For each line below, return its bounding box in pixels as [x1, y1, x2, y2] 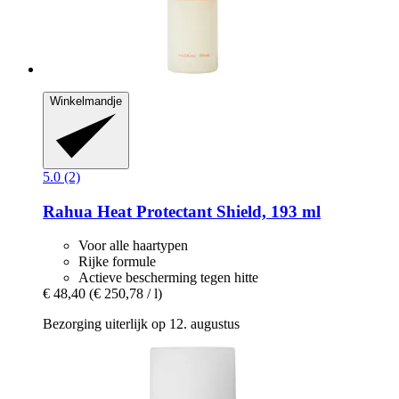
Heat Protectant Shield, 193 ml [93, 201, 321, 221]
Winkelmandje [50, 94, 122, 108]
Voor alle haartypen [78, 238, 188, 254]
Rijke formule [78, 254, 156, 270]
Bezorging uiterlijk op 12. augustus [43, 316, 240, 332]
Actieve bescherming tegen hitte [78, 270, 258, 286]
